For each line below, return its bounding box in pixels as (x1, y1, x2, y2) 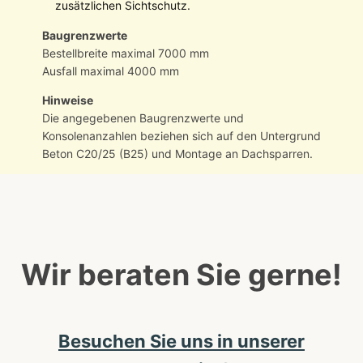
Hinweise (41, 93, 93, 108)
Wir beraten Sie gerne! (21, 257, 342, 293)
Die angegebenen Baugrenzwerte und (41, 111, 244, 126)
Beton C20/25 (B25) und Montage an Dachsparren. (41, 147, 313, 161)
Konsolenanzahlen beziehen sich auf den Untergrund (41, 129, 321, 143)
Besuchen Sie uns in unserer (58, 331, 305, 352)
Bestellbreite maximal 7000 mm (41, 46, 209, 61)
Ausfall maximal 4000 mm (41, 64, 179, 79)
